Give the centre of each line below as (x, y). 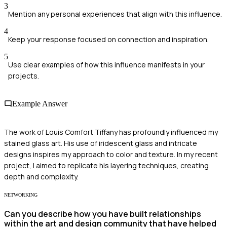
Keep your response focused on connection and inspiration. (108, 40)
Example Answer (40, 104)
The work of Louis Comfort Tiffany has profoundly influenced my (111, 132)
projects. (24, 76)
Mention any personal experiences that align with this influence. (115, 14)
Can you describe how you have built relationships (103, 214)
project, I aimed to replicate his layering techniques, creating (106, 165)
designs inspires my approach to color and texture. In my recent (111, 154)
